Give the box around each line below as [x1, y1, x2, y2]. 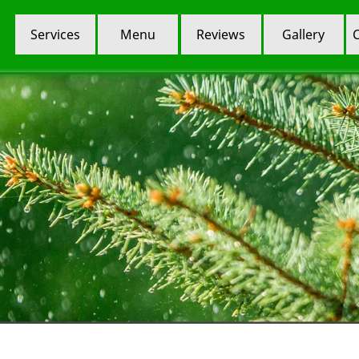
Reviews [196, 25, 246, 43]
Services [30, 25, 81, 43]
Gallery [282, 25, 325, 43]
